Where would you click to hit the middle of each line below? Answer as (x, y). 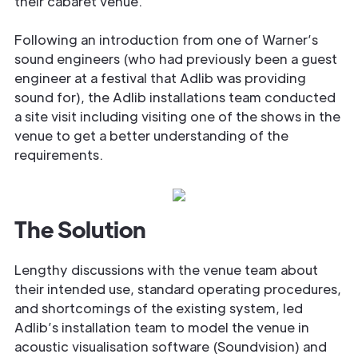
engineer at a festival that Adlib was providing (160, 78)
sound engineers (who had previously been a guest (176, 58)
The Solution (80, 228)
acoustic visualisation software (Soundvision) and (171, 346)
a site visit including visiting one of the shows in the (177, 116)
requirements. (59, 154)
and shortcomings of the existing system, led (159, 308)
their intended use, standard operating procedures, (178, 288)
